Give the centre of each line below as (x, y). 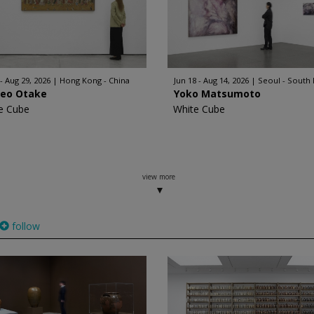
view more (159, 177)
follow (24, 226)
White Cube (199, 109)
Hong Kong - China (95, 80)
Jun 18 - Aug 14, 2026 (211, 80)
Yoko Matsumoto (217, 94)
